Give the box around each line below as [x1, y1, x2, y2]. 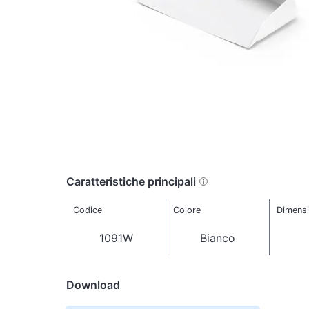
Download [66, 277, 120, 292]
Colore [172, 205, 201, 216]
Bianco [200, 231, 235, 246]
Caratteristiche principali [66, 174, 196, 188]
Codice [72, 205, 102, 216]
